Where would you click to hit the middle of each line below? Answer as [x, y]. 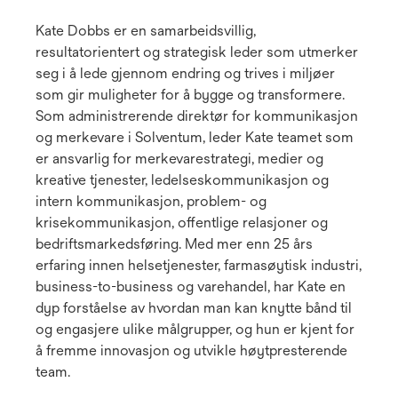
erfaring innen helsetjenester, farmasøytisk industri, [199, 266]
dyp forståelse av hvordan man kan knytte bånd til [194, 308]
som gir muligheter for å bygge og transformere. [190, 95]
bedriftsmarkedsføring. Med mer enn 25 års [174, 244]
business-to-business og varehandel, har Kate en [191, 287]
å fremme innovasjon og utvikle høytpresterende [191, 351]
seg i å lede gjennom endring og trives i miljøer [185, 74]
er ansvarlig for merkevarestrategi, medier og [179, 159]
